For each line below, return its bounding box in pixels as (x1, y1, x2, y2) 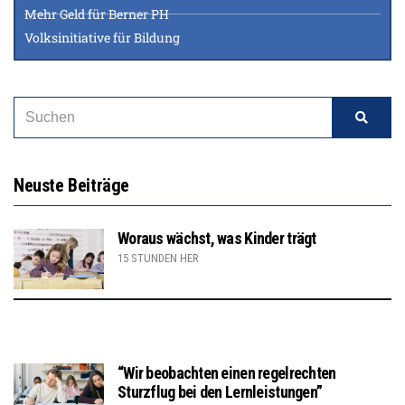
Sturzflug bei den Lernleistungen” (118, 381, 323, 401)
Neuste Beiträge (14, 174, 129, 196)
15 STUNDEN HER (118, 250, 199, 265)
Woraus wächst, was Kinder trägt (118, 228, 316, 248)
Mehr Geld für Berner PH (24, 5, 169, 23)
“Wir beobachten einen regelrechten (118, 363, 336, 382)
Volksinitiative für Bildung (24, 28, 180, 46)
